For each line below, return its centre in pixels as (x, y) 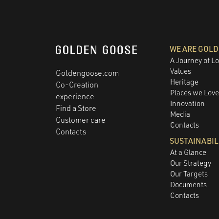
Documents (189, 184)
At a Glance (188, 152)
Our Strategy (191, 163)
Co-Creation (77, 84)
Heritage (185, 82)
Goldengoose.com (87, 73)
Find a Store (76, 108)
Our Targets (189, 174)
